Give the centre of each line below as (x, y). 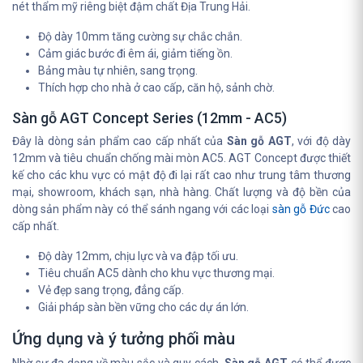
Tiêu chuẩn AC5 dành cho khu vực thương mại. (156, 273)
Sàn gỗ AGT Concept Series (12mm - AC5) (149, 118)
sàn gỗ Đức (301, 209)
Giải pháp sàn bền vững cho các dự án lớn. (143, 307)
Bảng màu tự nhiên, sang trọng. (118, 70)
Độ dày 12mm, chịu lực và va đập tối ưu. (138, 256)
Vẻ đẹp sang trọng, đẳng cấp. (111, 290)
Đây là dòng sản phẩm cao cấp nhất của (120, 141)
